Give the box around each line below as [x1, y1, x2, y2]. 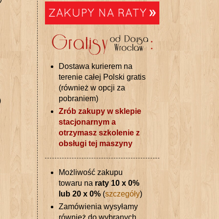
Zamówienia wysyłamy [59, 202, 138, 211]
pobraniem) [59, 94, 98, 103]
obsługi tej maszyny [59, 139, 132, 148]
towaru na [59, 178, 95, 187]
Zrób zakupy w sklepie [59, 107, 141, 115]
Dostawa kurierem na [59, 62, 132, 70]
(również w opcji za [59, 83, 125, 92]
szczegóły [105, 189, 140, 198]
